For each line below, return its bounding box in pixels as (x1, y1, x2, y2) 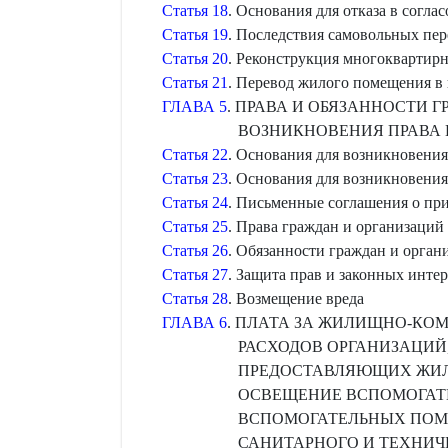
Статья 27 (162, 266, 228, 283)
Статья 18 (162, 2, 228, 19)
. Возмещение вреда (228, 290, 364, 307)
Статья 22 (162, 146, 228, 163)
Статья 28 (162, 290, 228, 307)
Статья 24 (162, 194, 228, 211)
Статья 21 (162, 74, 228, 91)
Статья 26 (162, 242, 228, 259)
